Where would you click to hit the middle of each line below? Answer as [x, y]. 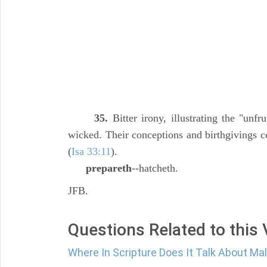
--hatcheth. [155, 168]
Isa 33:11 [91, 151]
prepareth [109, 168]
